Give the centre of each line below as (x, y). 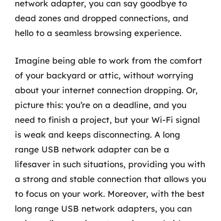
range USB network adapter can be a (92, 149)
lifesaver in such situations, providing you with (110, 164)
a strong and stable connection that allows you (110, 179)
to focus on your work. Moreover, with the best (110, 193)
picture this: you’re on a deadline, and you (101, 105)
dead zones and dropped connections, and (102, 18)
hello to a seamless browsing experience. (98, 33)
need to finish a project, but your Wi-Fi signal (107, 119)
